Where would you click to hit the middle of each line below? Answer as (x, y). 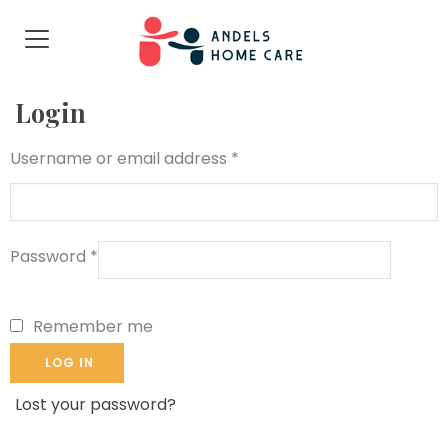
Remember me (93, 327)
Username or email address (120, 159)
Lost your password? (95, 405)
